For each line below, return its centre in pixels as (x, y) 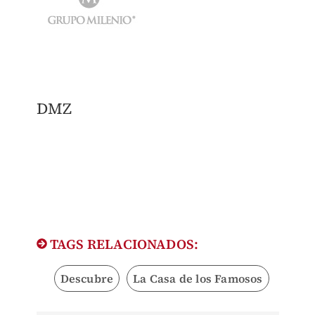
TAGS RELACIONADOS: (123, 244)
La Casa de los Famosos (198, 278)
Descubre (87, 278)
